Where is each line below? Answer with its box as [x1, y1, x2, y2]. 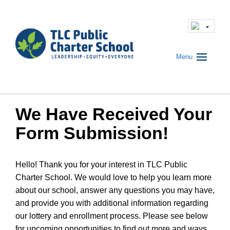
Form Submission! [15, 123, 168, 143]
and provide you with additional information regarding [15, 199, 208, 208]
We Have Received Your [15, 104, 212, 124]
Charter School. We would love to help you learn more [15, 173, 212, 182]
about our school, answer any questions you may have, [15, 186, 215, 195]
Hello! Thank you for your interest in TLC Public [15, 160, 187, 169]
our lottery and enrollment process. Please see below [15, 212, 208, 221]
